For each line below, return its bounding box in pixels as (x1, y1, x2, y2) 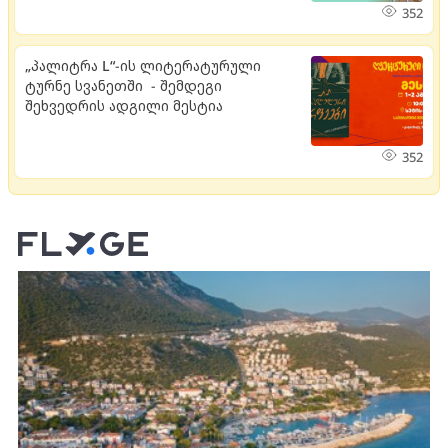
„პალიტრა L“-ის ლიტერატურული (25, 56, 261, 76)
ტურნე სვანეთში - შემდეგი (25, 76, 222, 96)
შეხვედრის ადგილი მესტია (25, 96, 223, 116)
